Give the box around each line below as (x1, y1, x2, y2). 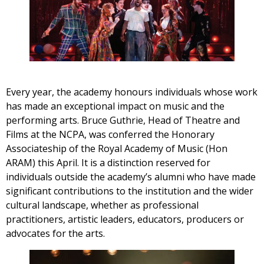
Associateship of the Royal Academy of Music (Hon (6, 141, 227, 155)
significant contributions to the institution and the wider (6, 184, 253, 197)
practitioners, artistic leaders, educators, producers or (6, 212, 244, 226)
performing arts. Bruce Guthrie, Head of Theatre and (6, 113, 240, 127)
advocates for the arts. (6, 226, 105, 240)
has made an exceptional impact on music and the (6, 99, 225, 113)
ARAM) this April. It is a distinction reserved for (6, 156, 210, 169)
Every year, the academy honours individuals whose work (6, 85, 258, 98)
